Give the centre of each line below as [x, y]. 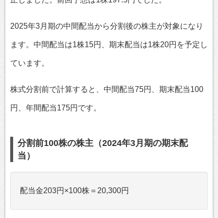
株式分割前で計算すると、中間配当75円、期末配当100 [107, 89]
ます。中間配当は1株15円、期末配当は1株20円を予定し [109, 44]
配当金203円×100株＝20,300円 [74, 190]
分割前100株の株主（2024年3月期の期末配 [102, 143]
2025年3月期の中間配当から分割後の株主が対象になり [107, 26]
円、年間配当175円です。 [56, 108]
